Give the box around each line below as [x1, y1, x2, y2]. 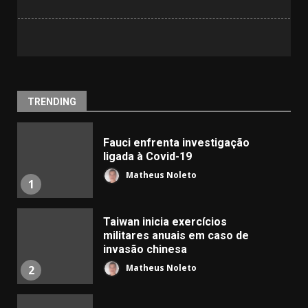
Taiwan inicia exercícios [103, 215, 227, 228]
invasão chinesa [103, 243, 187, 256]
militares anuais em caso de [103, 229, 249, 242]
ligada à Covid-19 [103, 150, 192, 163]
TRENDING [27, 96, 76, 107]
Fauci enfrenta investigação [103, 136, 250, 149]
